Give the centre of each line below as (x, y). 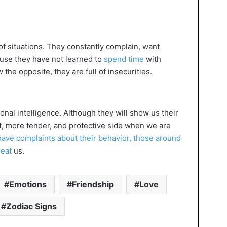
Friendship (93, 185)
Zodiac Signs (31, 206)
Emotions (28, 185)
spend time (124, 59)
